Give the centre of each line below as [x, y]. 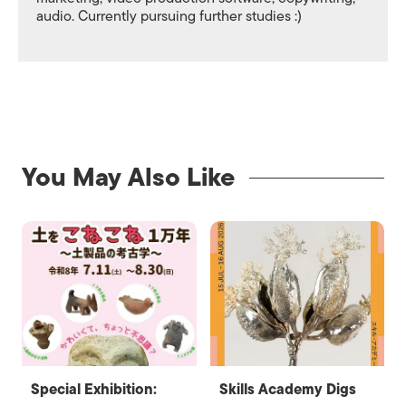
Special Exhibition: [94, 389]
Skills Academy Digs [287, 389]
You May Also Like [128, 177]
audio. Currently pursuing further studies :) [169, 16]
